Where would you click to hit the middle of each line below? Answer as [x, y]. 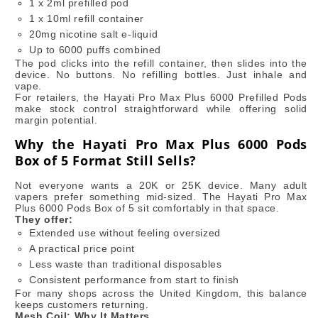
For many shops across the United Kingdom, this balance [161, 293]
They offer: [44, 219]
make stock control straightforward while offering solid [161, 108]
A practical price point [82, 248]
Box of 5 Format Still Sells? [106, 160]
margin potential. [56, 120]
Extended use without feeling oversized [125, 232]
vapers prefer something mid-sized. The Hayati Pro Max [161, 196]
